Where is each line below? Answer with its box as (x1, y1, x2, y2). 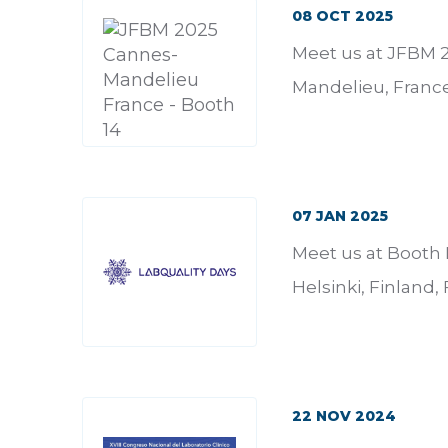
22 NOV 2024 (292, 406, 396, 425)
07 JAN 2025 (292, 206, 388, 225)
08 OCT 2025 (292, 6, 393, 25)
